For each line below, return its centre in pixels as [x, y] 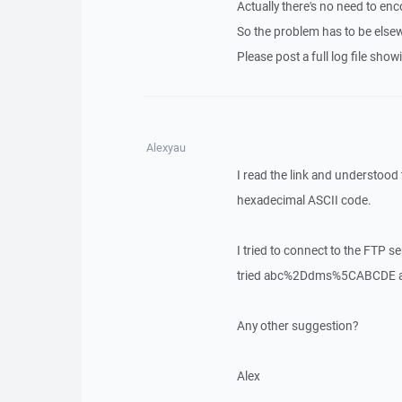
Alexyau [166, 148]
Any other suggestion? [297, 326]
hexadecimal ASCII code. [304, 200]
